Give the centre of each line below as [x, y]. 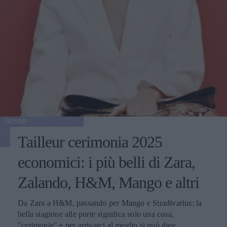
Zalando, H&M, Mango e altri [108, 182]
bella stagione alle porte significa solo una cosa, [96, 214]
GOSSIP [16, 121]
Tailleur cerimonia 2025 [90, 142]
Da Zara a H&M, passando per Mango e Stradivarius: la [110, 203]
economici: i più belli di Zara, [106, 162]
